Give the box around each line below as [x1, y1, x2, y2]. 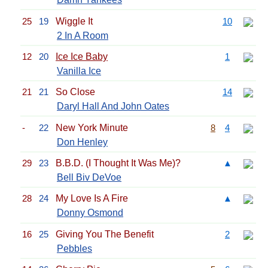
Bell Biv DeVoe [57, 172, 121, 182]
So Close [56, 87, 95, 98]
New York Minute [56, 122, 128, 133]
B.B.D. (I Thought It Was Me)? [56, 158, 181, 168]
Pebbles [57, 243, 92, 254]
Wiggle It [56, 16, 93, 26]
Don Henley [57, 136, 108, 147]
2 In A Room [57, 30, 108, 41]
